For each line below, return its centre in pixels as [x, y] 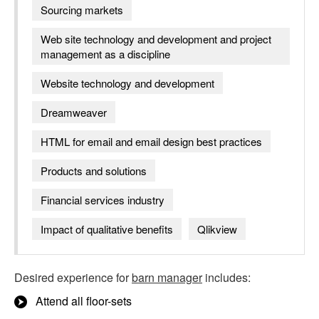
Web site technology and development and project [156, 39]
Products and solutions [94, 171]
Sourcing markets [82, 10]
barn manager [167, 277]
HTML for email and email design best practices [151, 141]
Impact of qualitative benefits [107, 229]
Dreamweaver [74, 112]
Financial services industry [103, 200]
